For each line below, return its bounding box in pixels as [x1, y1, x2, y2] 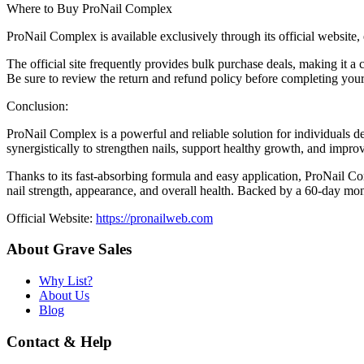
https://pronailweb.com [96, 210, 213, 225]
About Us [39, 288, 89, 303]
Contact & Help [6, 332, 112, 350]
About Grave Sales [6, 240, 132, 258]
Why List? [39, 274, 93, 288]
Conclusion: [6, 98, 68, 113]
